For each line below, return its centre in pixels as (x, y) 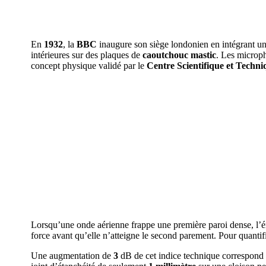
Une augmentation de (72, 255)
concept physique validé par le (89, 65)
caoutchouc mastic (179, 55)
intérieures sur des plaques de (87, 55)
